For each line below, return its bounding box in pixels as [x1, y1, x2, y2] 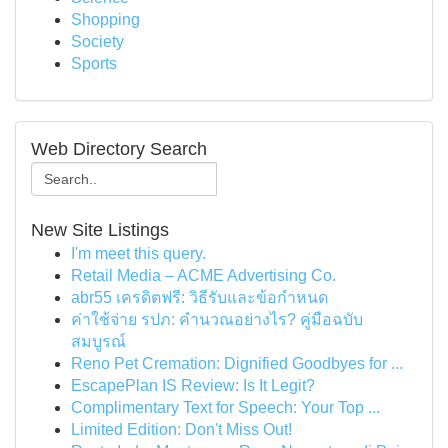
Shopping [71, 11, 140, 28]
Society [71, 33, 124, 50]
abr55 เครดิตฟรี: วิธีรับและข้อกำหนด [71, 289, 328, 306]
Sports [71, 55, 117, 72]
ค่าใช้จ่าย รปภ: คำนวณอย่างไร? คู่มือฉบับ [71, 311, 363, 328]
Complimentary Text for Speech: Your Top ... [71, 399, 380, 416]
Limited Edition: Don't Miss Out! [71, 421, 292, 438]
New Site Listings [31, 220, 169, 240]
